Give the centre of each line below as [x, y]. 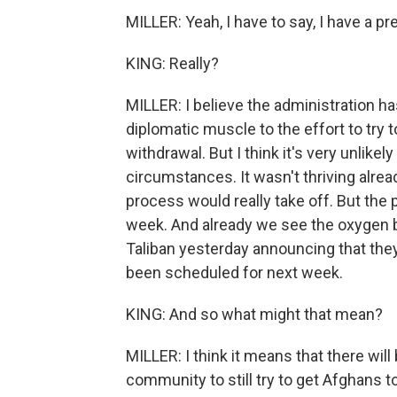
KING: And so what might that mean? [254, 314]
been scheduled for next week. [234, 272]
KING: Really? [172, 63]
